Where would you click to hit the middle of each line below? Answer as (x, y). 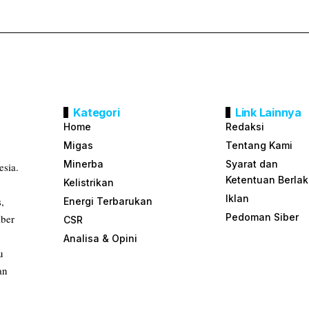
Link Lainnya (268, 113)
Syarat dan (251, 164)
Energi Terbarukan (108, 201)
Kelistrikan (89, 183)
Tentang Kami (259, 146)
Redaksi (245, 127)
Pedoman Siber (262, 217)
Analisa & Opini (101, 239)
